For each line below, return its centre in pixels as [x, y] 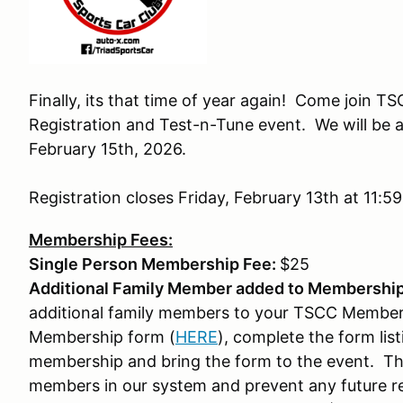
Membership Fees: [101, 240]
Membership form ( [102, 337]
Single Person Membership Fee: [154, 264]
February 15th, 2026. [110, 149]
